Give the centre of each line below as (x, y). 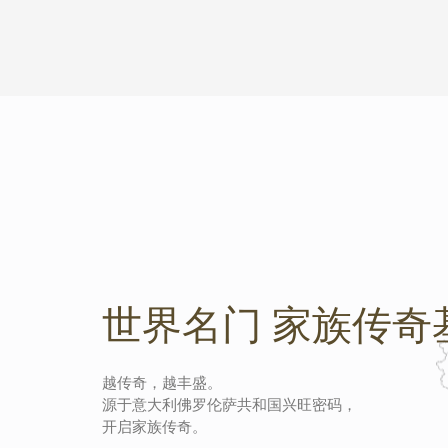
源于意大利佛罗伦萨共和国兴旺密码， (229, 404)
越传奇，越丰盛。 (162, 382)
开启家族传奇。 (154, 426)
